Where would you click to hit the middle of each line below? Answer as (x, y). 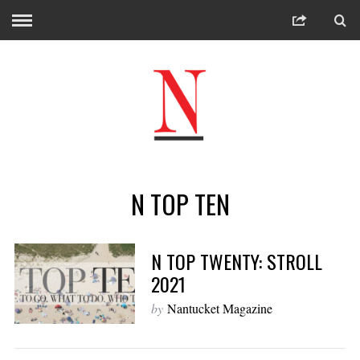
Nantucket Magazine (219, 308)
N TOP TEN (180, 204)
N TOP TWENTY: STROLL (236, 261)
